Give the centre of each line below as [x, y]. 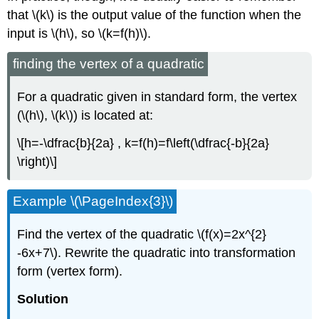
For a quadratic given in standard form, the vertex [157, 96]
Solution [43, 299]
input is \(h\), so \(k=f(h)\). [79, 34]
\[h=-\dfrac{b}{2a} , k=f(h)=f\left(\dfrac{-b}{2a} [143, 143]
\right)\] [37, 161]
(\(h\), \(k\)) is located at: [85, 115]
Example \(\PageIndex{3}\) [93, 202]
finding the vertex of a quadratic [109, 64]
